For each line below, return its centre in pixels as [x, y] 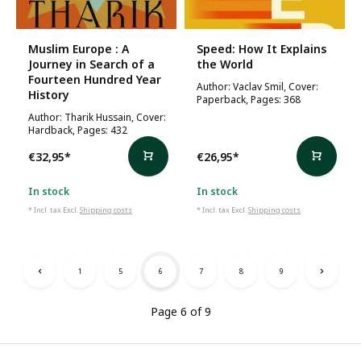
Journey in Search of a [91, 64]
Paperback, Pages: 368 [249, 99]
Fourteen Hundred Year [95, 79]
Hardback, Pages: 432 [78, 130]
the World [225, 64]
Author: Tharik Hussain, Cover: [97, 117]
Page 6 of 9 [180, 311]
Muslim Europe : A [79, 49]
